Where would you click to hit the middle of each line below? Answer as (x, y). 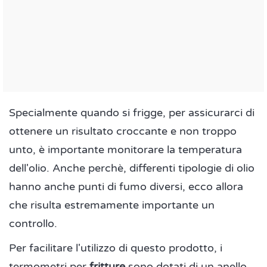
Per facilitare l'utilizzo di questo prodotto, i (116, 248)
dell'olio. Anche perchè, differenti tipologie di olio (132, 168)
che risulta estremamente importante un (112, 205)
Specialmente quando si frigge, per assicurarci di (132, 113)
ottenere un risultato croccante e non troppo (123, 131)
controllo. (33, 224)
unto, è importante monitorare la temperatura (125, 150)
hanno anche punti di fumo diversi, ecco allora (126, 187)
